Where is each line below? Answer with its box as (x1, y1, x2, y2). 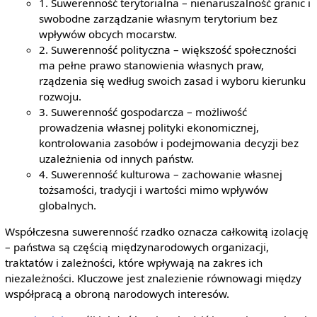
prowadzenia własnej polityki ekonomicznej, (39, 120, 260, 134)
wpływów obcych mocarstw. (39, 26, 178, 41)
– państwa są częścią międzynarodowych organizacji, (4, 239, 269, 254)
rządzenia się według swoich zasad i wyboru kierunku (39, 73, 306, 88)
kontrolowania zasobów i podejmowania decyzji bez (39, 135, 299, 150)
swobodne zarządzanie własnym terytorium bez (39, 11, 278, 25)
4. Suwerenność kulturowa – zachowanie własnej (39, 166, 283, 181)
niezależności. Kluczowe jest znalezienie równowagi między (4, 270, 301, 285)
